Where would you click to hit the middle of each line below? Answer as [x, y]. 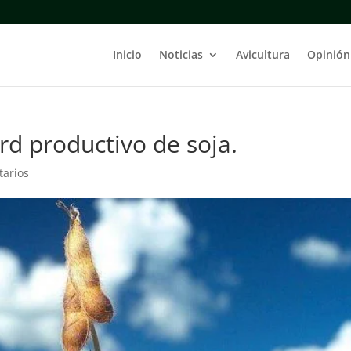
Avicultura [262, 54]
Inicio [127, 54]
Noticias [181, 54]
